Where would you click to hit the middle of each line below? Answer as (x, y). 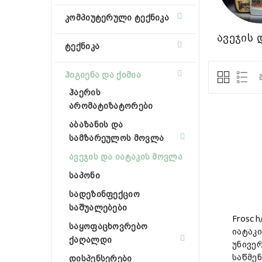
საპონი (85, 175)
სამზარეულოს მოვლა (117, 138)
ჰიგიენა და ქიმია (103, 75)
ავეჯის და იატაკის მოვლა (126, 157)
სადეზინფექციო (104, 194)
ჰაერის (85, 92)
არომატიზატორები (111, 106)
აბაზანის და (96, 125)
